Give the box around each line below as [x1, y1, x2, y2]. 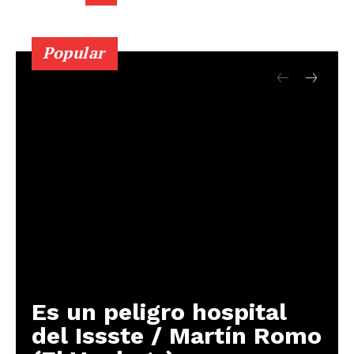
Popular [43, 42, 105, 64]
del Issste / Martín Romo [32, 322, 322, 350]
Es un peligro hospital [32, 298, 287, 326]
